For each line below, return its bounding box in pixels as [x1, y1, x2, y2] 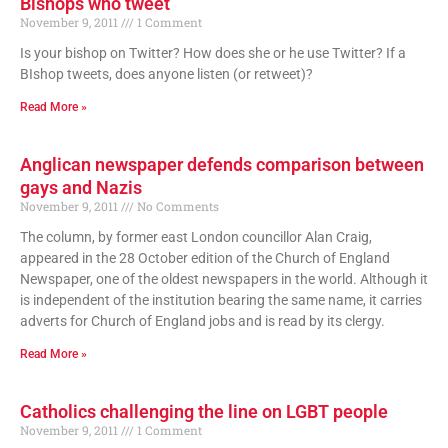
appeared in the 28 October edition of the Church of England [20, 249, 390, 266]
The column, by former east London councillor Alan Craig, [20, 228, 372, 245]
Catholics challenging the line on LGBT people [20, 400, 388, 422]
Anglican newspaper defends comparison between [20, 153, 424, 175]
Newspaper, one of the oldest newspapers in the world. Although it [20, 270, 428, 287]
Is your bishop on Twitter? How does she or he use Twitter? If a [20, 44, 406, 61]
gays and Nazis [20, 176, 142, 198]
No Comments [134, 197, 219, 214]
